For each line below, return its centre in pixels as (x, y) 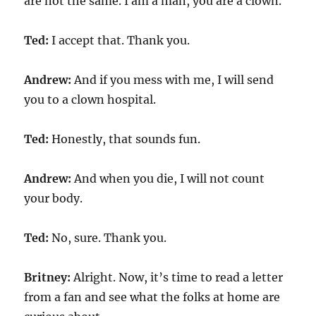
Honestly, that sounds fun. (125, 139)
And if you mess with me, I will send (173, 80)
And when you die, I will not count (168, 178)
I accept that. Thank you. (120, 40)
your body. (54, 198)
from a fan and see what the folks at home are (152, 297)
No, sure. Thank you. (108, 238)
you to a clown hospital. (90, 99)
